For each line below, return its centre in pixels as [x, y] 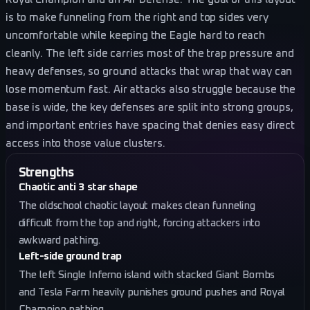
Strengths [46, 172]
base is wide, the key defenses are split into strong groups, [149, 107]
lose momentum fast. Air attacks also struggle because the [151, 89]
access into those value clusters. [85, 143]
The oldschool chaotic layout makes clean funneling [137, 206]
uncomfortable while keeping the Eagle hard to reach [136, 35]
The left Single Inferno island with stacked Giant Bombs [147, 275]
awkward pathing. [60, 240]
